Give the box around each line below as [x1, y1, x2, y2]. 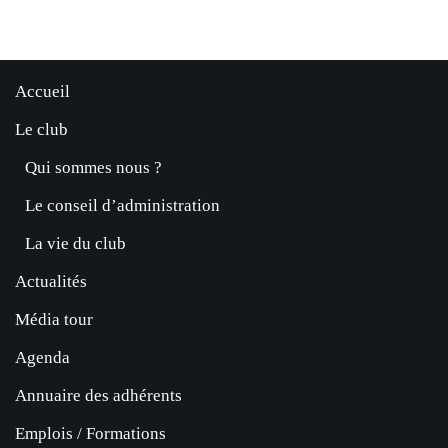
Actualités [15, 272, 87, 291]
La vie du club [25, 234, 126, 253]
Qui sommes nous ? [25, 158, 162, 177]
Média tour [15, 310, 93, 329]
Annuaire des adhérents [15, 386, 182, 405]
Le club [15, 120, 68, 139]
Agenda [15, 348, 70, 367]
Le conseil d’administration [25, 196, 220, 215]
